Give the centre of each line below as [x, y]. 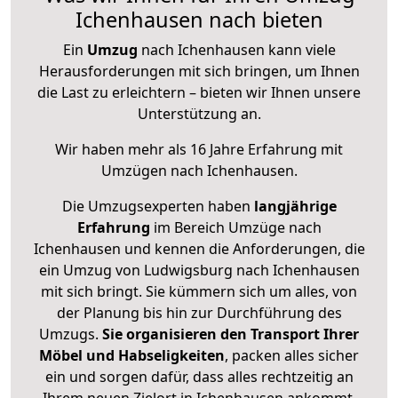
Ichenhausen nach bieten [199, 20]
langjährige [295, 207]
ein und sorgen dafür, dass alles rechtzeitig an [199, 377]
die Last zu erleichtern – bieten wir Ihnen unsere [199, 93]
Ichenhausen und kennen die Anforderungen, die [199, 249]
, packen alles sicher [292, 356]
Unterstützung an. [199, 114]
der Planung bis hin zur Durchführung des [199, 313]
